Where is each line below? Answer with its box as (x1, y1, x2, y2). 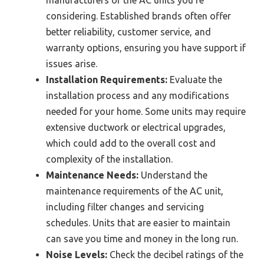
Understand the (138, 170, 207, 181)
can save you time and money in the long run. (46, 233, 238, 245)
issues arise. (46, 58, 97, 70)
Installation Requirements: (46, 74, 167, 85)
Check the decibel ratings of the (107, 249, 243, 260)
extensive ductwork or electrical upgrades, (46, 122, 226, 133)
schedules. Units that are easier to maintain (46, 217, 230, 229)
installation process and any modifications (46, 90, 229, 101)
